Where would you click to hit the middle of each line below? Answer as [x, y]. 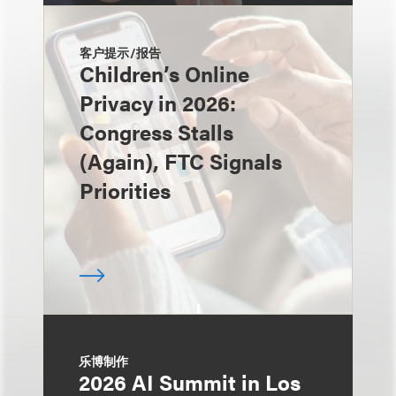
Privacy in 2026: [158, 103]
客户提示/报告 [120, 52]
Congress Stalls [156, 132]
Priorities [125, 190]
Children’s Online [164, 73]
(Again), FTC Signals [181, 161]
